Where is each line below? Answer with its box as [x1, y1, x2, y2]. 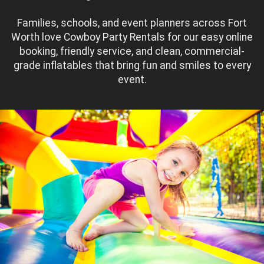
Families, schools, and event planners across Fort [17, 17, 247, 29]
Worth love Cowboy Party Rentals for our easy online [11, 31, 253, 44]
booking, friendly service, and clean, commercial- [19, 45, 245, 58]
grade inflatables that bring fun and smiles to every [13, 60, 251, 72]
